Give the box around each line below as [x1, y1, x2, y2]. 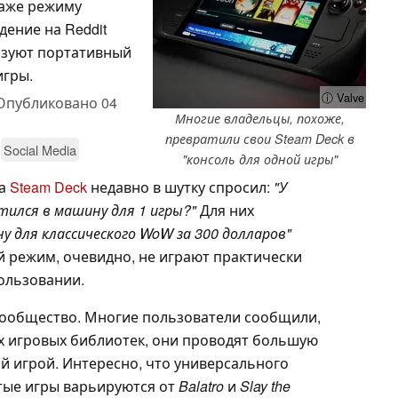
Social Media [4, 139, 76, 159]
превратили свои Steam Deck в [164, 129, 354, 147]
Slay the [240, 375, 291, 396]
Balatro [179, 375, 224, 396]
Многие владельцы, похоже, [174, 108, 345, 127]
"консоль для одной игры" [181, 149, 338, 168]
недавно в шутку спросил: [87, 176, 274, 197]
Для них [196, 199, 254, 220]
